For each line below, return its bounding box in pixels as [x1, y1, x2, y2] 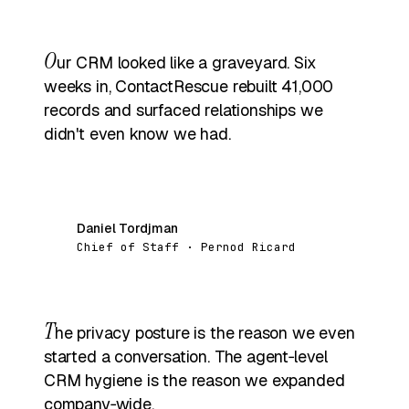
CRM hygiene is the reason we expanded [44, 369, 345, 391]
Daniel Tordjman [77, 219, 178, 236]
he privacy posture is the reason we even [54, 321, 355, 343]
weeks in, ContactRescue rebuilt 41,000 [44, 75, 334, 97]
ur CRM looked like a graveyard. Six [56, 51, 317, 73]
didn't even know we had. [44, 122, 231, 144]
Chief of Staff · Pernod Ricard [77, 238, 296, 255]
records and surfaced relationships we [44, 99, 323, 121]
